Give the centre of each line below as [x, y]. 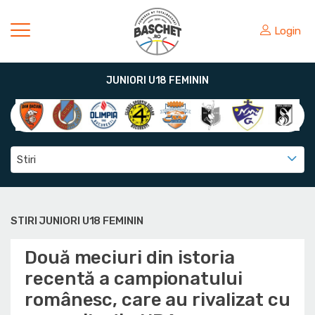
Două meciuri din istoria [130, 258]
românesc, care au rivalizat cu [157, 300]
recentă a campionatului [134, 279]
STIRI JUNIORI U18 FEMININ [77, 221]
